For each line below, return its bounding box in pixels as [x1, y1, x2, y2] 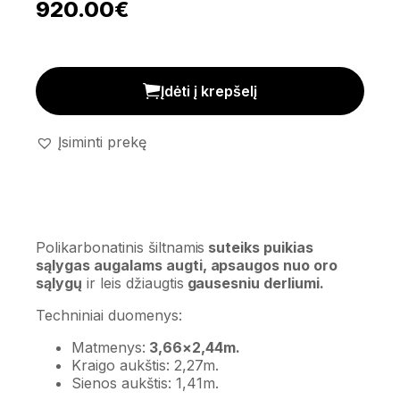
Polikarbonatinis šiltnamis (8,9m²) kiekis [35, 66, 302, 84]
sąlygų [36, 274, 82, 293]
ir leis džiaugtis [81, 274, 184, 293]
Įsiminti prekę [57, 133, 146, 151]
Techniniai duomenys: [36, 306, 182, 325]
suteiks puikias [204, 238, 314, 257]
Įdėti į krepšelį [161, 82, 257, 100]
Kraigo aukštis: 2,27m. [71, 356, 219, 375]
